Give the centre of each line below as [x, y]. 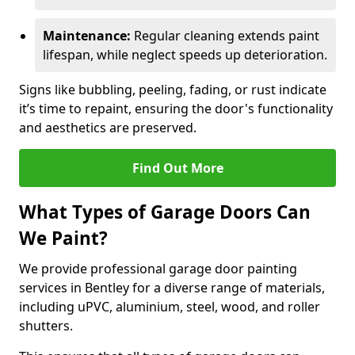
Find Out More [177, 168]
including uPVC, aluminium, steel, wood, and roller [170, 307]
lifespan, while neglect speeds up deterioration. [185, 55]
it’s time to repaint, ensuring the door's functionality [176, 109]
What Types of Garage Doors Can [165, 212]
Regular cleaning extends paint [225, 36]
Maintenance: [87, 36]
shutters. [46, 326]
